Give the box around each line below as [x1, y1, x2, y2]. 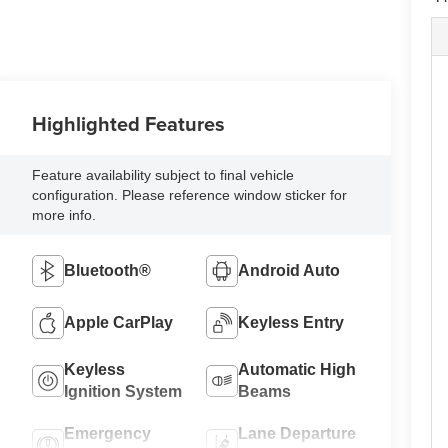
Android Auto [237, 262, 340, 280]
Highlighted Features [32, 109, 226, 139]
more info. [32, 207, 97, 224]
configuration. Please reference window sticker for [32, 187, 348, 204]
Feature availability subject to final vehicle [32, 167, 295, 184]
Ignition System [64, 383, 183, 401]
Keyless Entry [237, 314, 344, 332]
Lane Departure [237, 425, 356, 443]
